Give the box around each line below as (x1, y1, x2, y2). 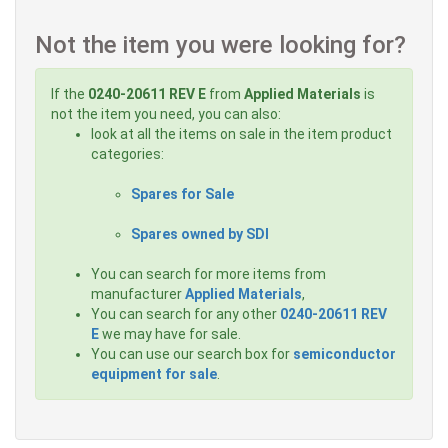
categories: (91, 146, 164, 163)
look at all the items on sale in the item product (91, 126, 392, 143)
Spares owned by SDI (131, 226, 269, 243)
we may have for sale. (99, 326, 241, 343)
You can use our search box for (91, 346, 293, 363)
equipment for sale (91, 366, 217, 383)
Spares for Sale (131, 186, 234, 203)
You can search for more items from (91, 266, 326, 283)
